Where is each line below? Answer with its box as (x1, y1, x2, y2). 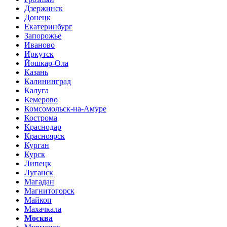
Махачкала (24, 204, 61, 213)
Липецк (24, 159, 51, 168)
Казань (24, 67, 48, 77)
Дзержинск (24, 4, 63, 13)
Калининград (24, 77, 71, 86)
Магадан (24, 177, 54, 186)
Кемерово (24, 95, 58, 104)
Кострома (24, 113, 57, 122)
